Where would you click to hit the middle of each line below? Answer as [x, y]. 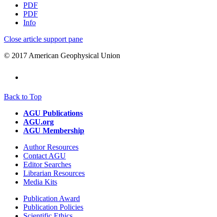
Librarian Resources [54, 173]
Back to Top [23, 96]
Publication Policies [53, 207]
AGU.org [39, 122]
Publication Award [52, 198]
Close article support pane [43, 39]
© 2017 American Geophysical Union [62, 55]
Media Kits [40, 182]
